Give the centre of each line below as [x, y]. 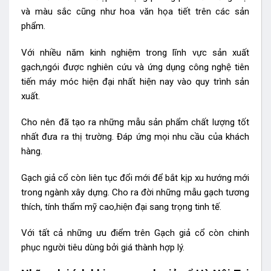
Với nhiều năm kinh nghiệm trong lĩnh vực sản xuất [135, 52]
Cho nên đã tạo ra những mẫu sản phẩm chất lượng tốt [135, 122]
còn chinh [229, 233]
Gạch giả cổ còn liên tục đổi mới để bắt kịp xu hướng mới [135, 178]
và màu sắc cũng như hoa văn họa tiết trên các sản [135, 11]
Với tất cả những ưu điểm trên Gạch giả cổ [113, 233]
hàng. [32, 152]
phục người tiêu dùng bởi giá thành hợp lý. [103, 248]
